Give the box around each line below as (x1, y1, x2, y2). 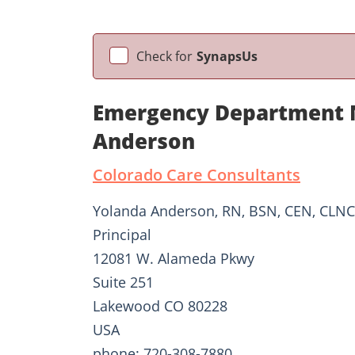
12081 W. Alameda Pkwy (93, 248, 254, 268)
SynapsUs (197, 47, 258, 65)
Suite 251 (93, 272, 154, 292)
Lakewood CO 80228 (93, 296, 227, 315)
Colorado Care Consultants (93, 163, 300, 185)
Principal (93, 224, 151, 244)
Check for (136, 47, 193, 65)
